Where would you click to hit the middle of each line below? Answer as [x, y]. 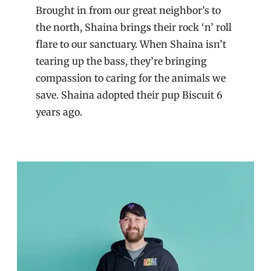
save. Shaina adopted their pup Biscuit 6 [129, 95]
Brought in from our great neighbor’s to [129, 11]
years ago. [59, 112]
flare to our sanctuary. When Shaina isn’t [131, 44]
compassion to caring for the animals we [131, 78]
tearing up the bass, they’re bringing [122, 61]
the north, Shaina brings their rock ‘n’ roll [134, 28]
